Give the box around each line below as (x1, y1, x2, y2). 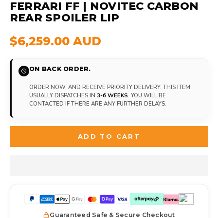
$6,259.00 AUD (10, 34, 101, 48)
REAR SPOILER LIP (10, 11, 120, 24)
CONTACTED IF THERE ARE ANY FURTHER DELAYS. (29, 99, 166, 108)
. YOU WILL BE (128, 91, 166, 99)
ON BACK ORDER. (29, 65, 91, 73)
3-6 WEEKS (97, 91, 128, 99)
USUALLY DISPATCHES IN (29, 91, 97, 99)
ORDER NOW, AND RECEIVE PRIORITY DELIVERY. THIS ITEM (29, 83, 190, 91)
